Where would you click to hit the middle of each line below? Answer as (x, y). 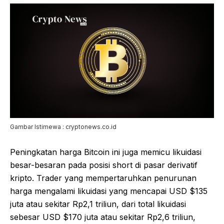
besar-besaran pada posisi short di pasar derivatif (104, 165)
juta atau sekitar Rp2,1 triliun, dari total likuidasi (98, 204)
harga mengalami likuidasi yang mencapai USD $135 (109, 191)
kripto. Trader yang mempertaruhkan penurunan (103, 178)
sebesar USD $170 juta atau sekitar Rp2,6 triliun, (103, 217)
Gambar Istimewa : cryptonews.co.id (63, 127)
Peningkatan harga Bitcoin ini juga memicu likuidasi (106, 152)
